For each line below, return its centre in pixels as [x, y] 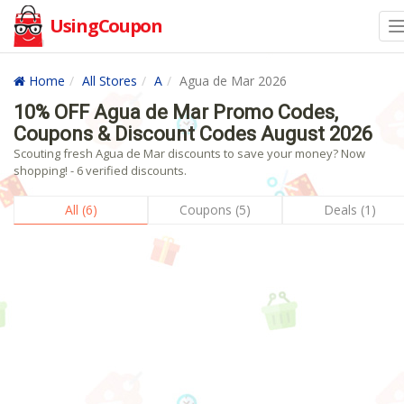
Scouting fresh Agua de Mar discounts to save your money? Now [189, 153]
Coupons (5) [216, 210]
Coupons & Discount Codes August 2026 [193, 134]
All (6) [81, 210]
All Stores [110, 81]
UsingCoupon [106, 26]
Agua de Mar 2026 [233, 81]
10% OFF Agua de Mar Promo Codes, [176, 112]
